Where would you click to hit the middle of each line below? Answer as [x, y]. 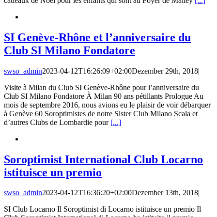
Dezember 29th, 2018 [165, 71]
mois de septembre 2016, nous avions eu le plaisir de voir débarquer [107, 105]
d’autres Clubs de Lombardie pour [57, 122]
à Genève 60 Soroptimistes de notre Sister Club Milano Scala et [101, 113]
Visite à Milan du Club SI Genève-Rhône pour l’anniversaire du [101, 87]
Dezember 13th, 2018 [165, 193]
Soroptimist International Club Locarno [103, 159]
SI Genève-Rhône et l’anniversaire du [97, 37]
